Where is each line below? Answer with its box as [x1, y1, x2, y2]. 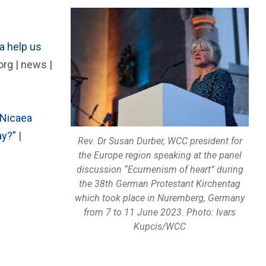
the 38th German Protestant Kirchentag [79, 178, 240, 189]
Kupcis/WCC [134, 220, 186, 232]
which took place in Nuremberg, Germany [75, 192, 245, 204]
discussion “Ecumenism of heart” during [76, 163, 243, 175]
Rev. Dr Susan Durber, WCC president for [77, 135, 242, 147]
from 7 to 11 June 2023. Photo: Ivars [84, 206, 236, 218]
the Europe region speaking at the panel [78, 149, 242, 161]
